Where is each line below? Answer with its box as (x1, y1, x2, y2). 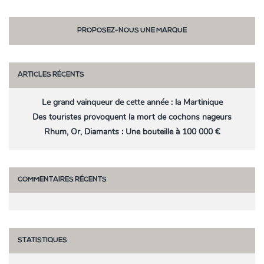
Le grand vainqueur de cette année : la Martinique (41, 97, 223, 108)
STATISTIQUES (18, 237, 67, 245)
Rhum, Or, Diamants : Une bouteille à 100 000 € (44, 126, 220, 138)
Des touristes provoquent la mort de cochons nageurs (32, 111, 232, 123)
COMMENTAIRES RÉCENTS (18, 176, 107, 184)
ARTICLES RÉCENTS (18, 71, 84, 79)
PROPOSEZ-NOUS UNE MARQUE (77, 27, 187, 35)
